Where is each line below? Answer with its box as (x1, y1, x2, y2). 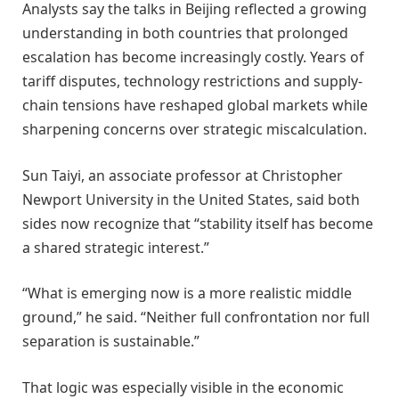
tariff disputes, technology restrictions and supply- (22, 71, 362, 92)
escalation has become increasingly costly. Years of (22, 47, 363, 68)
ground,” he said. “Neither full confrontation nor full (22, 307, 370, 328)
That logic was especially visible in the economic (22, 377, 344, 397)
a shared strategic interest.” (22, 237, 209, 257)
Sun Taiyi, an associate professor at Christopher (22, 165, 343, 185)
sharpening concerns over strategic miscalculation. (22, 119, 367, 140)
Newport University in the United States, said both (22, 189, 360, 209)
